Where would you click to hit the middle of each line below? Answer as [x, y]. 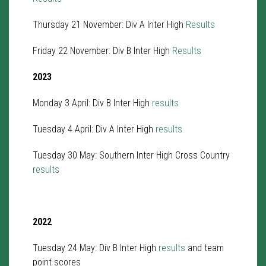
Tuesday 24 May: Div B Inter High [96, 248]
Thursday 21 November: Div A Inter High [109, 25]
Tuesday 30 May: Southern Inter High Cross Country [131, 155]
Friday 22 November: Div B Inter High [102, 51]
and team [205, 248]
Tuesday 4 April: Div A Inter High [94, 129]
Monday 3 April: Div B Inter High [92, 103]
